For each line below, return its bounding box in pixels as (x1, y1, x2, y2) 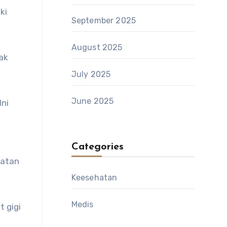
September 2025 (71, 16, 136, 25)
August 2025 (71, 43, 123, 52)
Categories (71, 142, 124, 152)
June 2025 (71, 96, 114, 106)
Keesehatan (71, 173, 118, 182)
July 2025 (71, 69, 111, 79)
